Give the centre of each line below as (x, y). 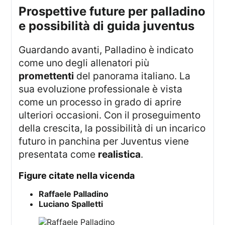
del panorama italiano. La (132, 76)
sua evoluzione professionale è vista (101, 89)
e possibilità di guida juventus (107, 26)
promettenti (46, 76)
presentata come (59, 154)
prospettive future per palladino (23, 11)
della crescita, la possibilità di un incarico (112, 128)
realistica (120, 154)
